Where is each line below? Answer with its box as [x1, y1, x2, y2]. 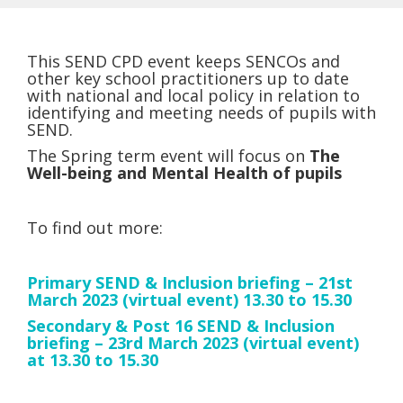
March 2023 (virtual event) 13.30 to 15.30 [27, 289, 352, 310]
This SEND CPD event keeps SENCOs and [27, 50, 340, 72]
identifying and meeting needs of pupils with [27, 102, 376, 123]
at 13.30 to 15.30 [27, 349, 158, 371]
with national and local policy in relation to [27, 85, 360, 106]
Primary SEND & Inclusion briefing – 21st [27, 272, 353, 293]
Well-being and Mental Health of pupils [27, 162, 342, 184]
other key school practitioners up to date [27, 67, 349, 89]
